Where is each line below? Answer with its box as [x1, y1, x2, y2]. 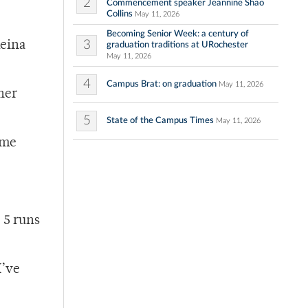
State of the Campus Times [107, 115, 214, 126]
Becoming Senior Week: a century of [107, 29, 249, 39]
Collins [107, 9, 133, 19]
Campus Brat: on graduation [107, 79, 217, 89]
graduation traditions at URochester [107, 40, 248, 50]
